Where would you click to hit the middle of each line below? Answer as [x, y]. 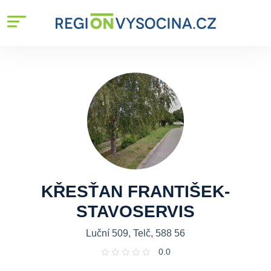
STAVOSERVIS [135, 211]
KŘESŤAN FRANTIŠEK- [135, 191]
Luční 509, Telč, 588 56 [135, 233]
